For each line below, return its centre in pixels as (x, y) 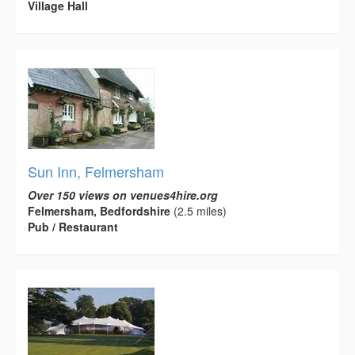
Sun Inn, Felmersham (96, 171)
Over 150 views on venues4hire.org (123, 195)
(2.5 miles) (198, 210)
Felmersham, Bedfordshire (99, 210)
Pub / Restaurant (73, 226)
